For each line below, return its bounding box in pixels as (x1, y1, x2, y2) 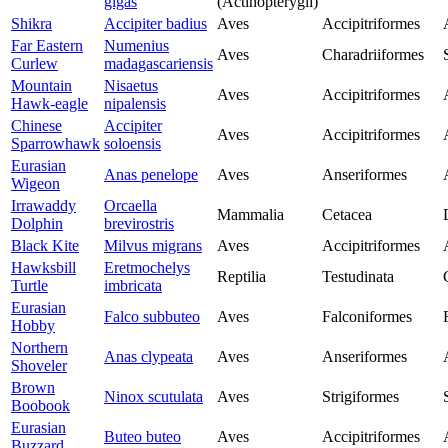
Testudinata (322, 268, 394, 286)
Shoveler (11, 357, 67, 375)
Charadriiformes (322, 46, 424, 64)
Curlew (11, 55, 58, 73)
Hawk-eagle (11, 95, 88, 113)
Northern (11, 339, 68, 357)
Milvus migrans (104, 237, 202, 255)
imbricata (104, 277, 162, 295)
